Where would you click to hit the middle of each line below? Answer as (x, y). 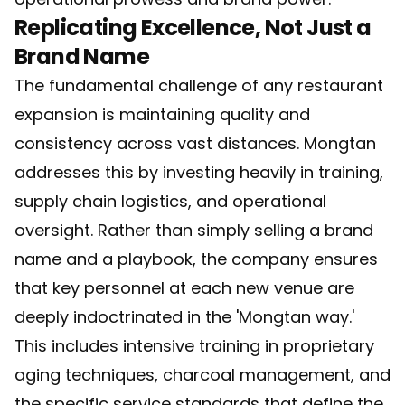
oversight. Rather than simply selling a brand (194, 230)
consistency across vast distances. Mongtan (195, 143)
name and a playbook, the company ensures (196, 259)
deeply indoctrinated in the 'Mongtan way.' (184, 317)
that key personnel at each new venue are (184, 288)
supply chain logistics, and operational (170, 201)
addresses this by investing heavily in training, (199, 172)
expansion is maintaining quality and (162, 114)
